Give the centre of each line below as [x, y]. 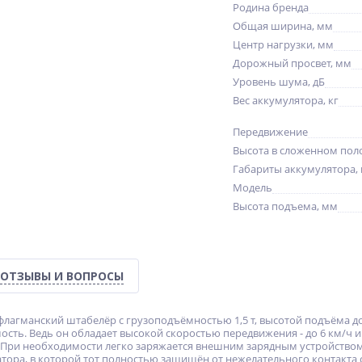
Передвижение [270, 132]
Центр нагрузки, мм [283, 44]
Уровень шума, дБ [279, 82]
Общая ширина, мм [283, 26]
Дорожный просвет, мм [292, 63]
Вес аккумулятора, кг [286, 100]
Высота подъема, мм [285, 206]
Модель [253, 187]
